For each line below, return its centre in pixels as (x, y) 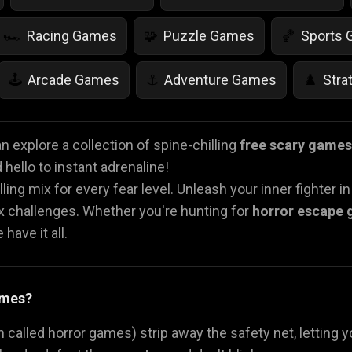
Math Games (67, 167)
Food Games (192, 167)
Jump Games (231, 123)
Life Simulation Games (73, 123)
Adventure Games (220, 79)
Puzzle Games (209, 35)
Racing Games (72, 35)
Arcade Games (73, 79)
